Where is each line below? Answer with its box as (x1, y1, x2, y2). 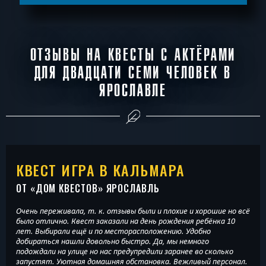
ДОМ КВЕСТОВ (35, 180, 98, 195)
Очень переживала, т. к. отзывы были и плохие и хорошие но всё (16, 205, 250, 216)
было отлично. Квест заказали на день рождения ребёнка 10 (16, 216, 235, 226)
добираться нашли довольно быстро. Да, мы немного (16, 236, 61, 246)
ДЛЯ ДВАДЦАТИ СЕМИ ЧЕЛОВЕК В (34, 62, 232, 84)
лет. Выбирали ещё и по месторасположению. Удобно (16, 226, 211, 236)
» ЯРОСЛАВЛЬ (97, 180, 160, 195)
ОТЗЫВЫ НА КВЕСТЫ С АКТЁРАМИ (30, 45, 236, 66)
